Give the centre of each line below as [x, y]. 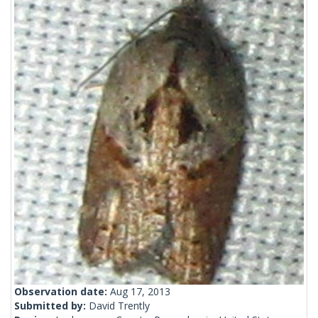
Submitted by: [51, 306]
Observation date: [62, 292]
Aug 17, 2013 [140, 292]
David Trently [119, 306]
